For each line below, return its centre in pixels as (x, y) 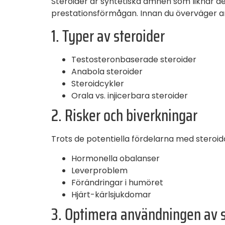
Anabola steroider (107, 72)
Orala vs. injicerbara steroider (130, 96)
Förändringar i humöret (117, 182)
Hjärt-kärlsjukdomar (111, 194)
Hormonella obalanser (116, 158)
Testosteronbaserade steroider (134, 60)
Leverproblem (99, 170)
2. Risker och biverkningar (124, 116)
